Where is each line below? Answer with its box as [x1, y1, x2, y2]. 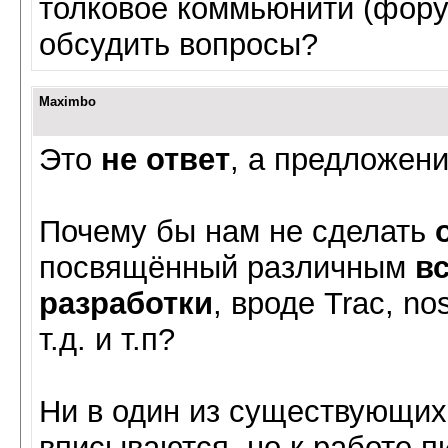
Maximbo [39, 94, 96, 109]
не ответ [101, 142, 230, 177]
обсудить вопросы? [39, 27, 318, 62]
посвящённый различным [39, 250, 415, 285]
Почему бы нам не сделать [39, 214, 435, 249]
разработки [39, 286, 213, 321]
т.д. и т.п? [39, 322, 175, 357]
